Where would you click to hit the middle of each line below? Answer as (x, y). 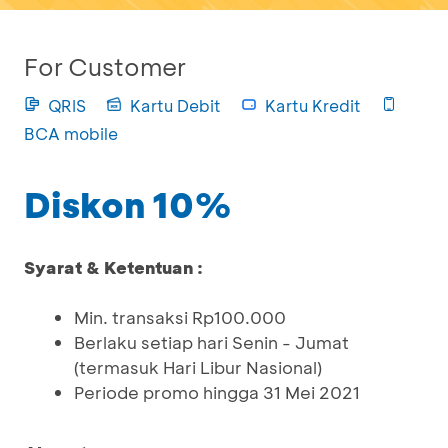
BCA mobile (71, 133)
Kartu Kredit (313, 105)
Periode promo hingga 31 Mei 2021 (217, 392)
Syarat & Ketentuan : (113, 267)
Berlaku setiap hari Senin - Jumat (211, 342)
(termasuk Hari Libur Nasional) (198, 367)
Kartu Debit (175, 105)
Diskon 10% (128, 204)
